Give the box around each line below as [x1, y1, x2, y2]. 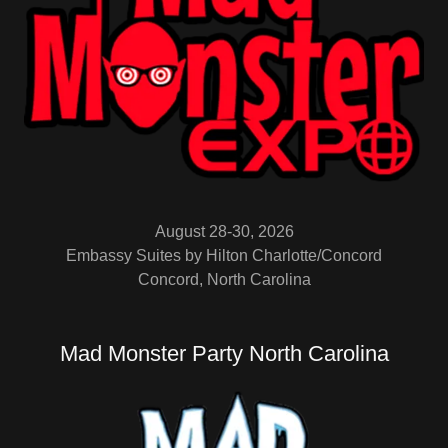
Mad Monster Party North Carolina [59, 340, 389, 366]
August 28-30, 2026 [154, 222, 294, 240]
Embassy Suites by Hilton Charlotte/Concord [66, 246, 382, 264]
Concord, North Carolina [137, 270, 311, 288]
